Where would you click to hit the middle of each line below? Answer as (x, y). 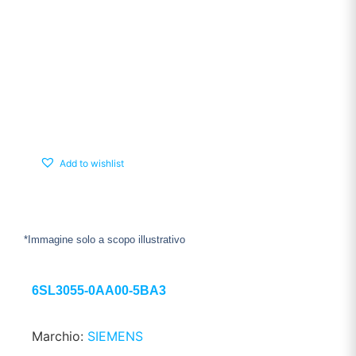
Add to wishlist (92, 163)
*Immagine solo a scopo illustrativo (104, 239)
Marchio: (60, 337)
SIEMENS (115, 337)
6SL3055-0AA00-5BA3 (99, 291)
